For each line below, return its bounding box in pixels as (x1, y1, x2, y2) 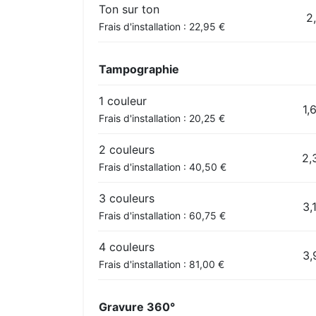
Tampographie (99, 61, 179, 76)
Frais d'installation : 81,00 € (99, 257, 224, 270)
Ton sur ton (99, 1, 159, 16)
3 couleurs (99, 190, 154, 205)
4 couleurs (99, 239, 154, 254)
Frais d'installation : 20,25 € (99, 111, 225, 124)
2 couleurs (99, 142, 154, 157)
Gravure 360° (99, 299, 175, 314)
